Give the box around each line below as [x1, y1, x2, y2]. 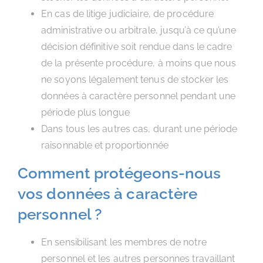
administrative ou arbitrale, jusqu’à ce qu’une [41, 25, 236, 36]
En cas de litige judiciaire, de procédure [41, 8, 214, 19]
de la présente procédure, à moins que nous [41, 58, 237, 69]
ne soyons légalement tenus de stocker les [41, 74, 229, 85]
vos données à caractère [18, 185, 198, 203]
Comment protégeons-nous [18, 164, 221, 182]
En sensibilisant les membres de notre [41, 237, 207, 248]
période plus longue [41, 107, 130, 118]
